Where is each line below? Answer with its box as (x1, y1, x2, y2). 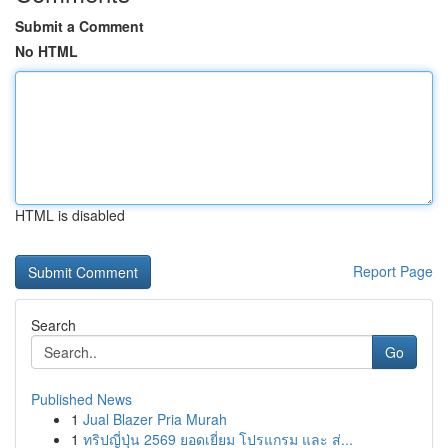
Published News (31, 389, 132, 409)
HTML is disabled (15, 205, 125, 225)
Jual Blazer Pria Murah (83, 409, 227, 429)
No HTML (15, 41, 78, 61)
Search (31, 315, 76, 335)
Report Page (353, 261, 433, 281)
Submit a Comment (15, 16, 144, 36)
